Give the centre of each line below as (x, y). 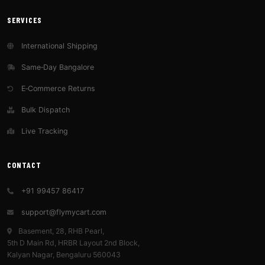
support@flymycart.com (63, 212)
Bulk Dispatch (44, 110)
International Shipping (58, 46)
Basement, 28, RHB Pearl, (61, 231)
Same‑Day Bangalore (56, 67)
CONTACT (24, 165)
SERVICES (25, 20)
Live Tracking (43, 131)
